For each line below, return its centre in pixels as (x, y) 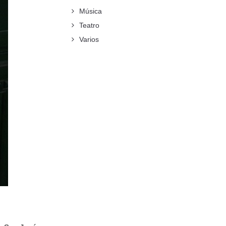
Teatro (89, 25)
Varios (89, 39)
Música (91, 11)
